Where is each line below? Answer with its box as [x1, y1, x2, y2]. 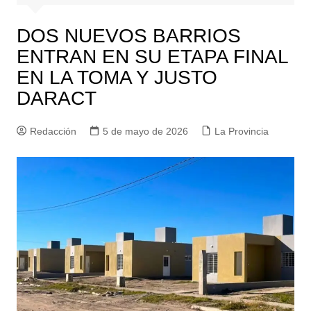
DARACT [16, 87, 102, 109]
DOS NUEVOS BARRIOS [16, 25, 241, 47]
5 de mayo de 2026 [102, 126, 188, 137]
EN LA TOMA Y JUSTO [16, 67, 217, 88]
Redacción [29, 126, 76, 137]
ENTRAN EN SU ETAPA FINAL [16, 46, 288, 67]
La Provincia [214, 126, 269, 137]
